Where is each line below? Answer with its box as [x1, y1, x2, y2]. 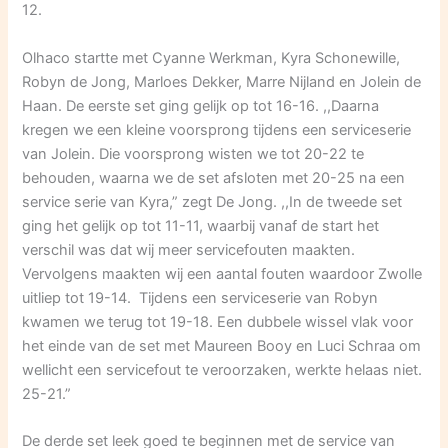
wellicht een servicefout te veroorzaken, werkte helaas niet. [22, 360, 423, 379]
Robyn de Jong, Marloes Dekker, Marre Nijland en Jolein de [22, 72, 422, 91]
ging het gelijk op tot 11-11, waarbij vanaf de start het [22, 216, 380, 235]
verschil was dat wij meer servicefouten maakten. [22, 240, 356, 259]
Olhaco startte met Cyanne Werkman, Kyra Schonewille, [22, 48, 401, 67]
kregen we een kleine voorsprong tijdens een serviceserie [22, 120, 412, 139]
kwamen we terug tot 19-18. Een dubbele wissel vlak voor [22, 312, 414, 331]
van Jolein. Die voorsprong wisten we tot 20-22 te [22, 144, 365, 163]
